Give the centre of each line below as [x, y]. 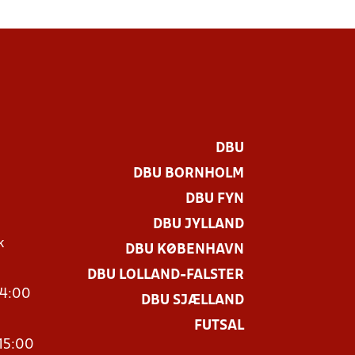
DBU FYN [214, 199]
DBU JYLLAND [198, 225]
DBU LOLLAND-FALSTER [165, 275]
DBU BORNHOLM [188, 174]
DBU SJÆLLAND [192, 301]
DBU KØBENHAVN [184, 250]
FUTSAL [219, 326]
